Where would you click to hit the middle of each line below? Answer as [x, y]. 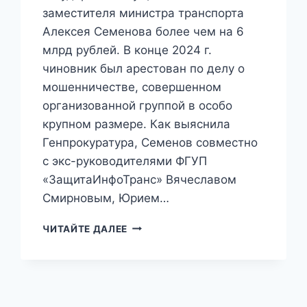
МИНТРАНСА [160, 254]
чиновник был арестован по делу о [144, 68]
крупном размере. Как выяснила [137, 124]
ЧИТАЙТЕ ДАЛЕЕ [85, 229]
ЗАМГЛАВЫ [156, 240]
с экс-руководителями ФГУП [125, 161]
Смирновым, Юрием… [106, 198]
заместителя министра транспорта [144, 13]
